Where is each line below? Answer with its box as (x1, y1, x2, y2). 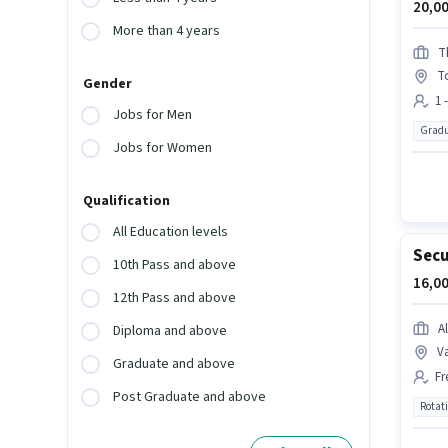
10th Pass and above (113, 255, 237, 276)
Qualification (83, 191, 171, 212)
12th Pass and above (113, 288, 237, 309)
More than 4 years (113, 21, 221, 42)
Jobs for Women (113, 138, 213, 159)
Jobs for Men (113, 105, 193, 126)
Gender (83, 74, 133, 95)
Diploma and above (113, 321, 228, 342)
